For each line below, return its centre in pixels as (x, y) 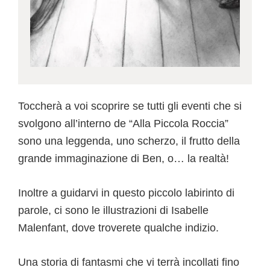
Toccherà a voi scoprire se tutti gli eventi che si (130, 106)
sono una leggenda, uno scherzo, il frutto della (129, 141)
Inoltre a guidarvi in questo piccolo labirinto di (126, 193)
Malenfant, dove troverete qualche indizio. (118, 228)
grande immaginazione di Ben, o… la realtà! (124, 158)
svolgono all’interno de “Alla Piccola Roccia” (123, 123)
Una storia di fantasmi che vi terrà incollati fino (129, 262)
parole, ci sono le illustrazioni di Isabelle (113, 210)
